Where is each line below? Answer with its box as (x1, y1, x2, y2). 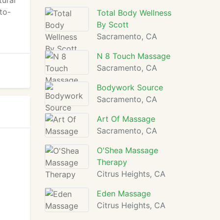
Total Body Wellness (97, 8, 171, 18)
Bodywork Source (97, 82, 163, 92)
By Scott (97, 20, 129, 29)
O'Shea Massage (97, 145, 158, 155)
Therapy (97, 157, 127, 167)
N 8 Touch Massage (97, 51, 170, 61)
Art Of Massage (97, 114, 155, 124)
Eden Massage (97, 189, 151, 198)
